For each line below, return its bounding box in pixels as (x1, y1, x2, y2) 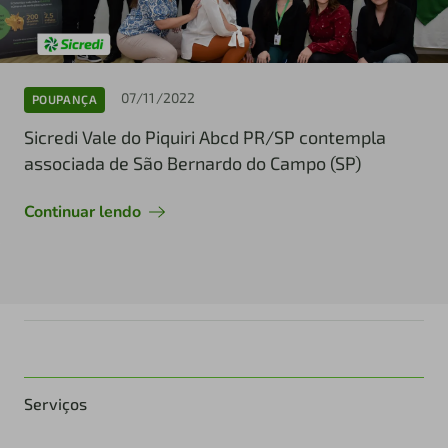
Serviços (24, 393, 87, 413)
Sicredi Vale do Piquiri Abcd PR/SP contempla (24, 125, 386, 148)
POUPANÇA (32, 92, 97, 107)
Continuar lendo (24, 200, 141, 223)
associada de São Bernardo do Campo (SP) (24, 151, 361, 174)
